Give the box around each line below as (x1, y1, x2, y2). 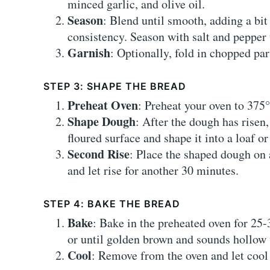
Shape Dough (67, 113, 136, 131)
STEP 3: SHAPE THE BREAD (43, 80, 186, 93)
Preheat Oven (67, 96, 138, 115)
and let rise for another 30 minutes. (67, 162, 239, 179)
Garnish (67, 44, 110, 62)
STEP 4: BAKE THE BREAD (43, 198, 180, 210)
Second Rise (67, 145, 130, 163)
